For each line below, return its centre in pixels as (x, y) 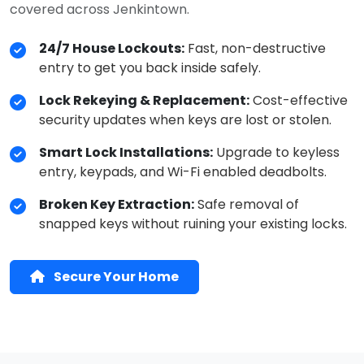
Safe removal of (247, 205)
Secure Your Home (115, 277)
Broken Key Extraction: (117, 205)
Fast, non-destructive (255, 49)
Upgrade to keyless (276, 153)
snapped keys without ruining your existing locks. (193, 224)
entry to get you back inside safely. (150, 68)
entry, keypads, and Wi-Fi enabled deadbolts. (183, 172)
